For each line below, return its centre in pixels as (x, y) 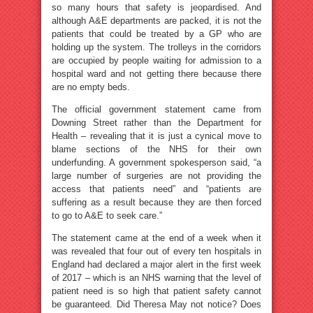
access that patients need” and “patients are (156, 189)
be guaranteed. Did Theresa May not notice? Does (156, 304)
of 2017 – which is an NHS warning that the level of (156, 277)
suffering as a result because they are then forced (156, 202)
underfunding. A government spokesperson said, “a (156, 162)
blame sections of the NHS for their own (156, 149)
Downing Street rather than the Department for (156, 122)
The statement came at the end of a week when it (156, 238)
